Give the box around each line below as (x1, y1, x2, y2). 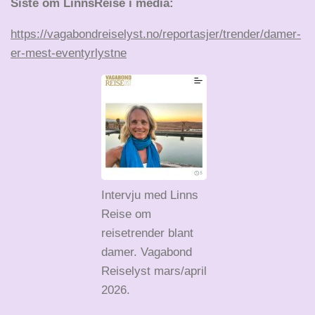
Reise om (101, 207, 151, 221)
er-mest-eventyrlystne (11, 46, 127, 60)
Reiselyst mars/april (101, 264, 207, 278)
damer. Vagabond (101, 245, 192, 259)
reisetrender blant (101, 226, 193, 240)
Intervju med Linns (101, 188, 198, 202)
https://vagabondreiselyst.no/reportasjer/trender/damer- (11, 27, 301, 41)
